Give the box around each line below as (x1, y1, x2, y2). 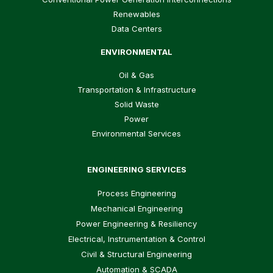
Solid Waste (114, 99, 159, 110)
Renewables (113, 9, 160, 19)
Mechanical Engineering (90, 204, 183, 214)
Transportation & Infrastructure (77, 85, 196, 95)
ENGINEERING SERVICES (87, 164, 186, 174)
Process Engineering (97, 188, 176, 199)
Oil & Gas (119, 70, 154, 80)
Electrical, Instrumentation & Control (68, 234, 205, 244)
